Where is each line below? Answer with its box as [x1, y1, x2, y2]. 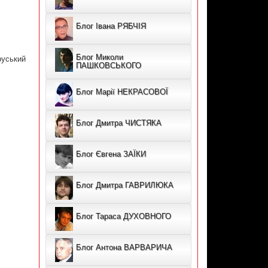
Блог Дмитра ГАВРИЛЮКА [75, 181, 173, 190]
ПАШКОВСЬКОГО [75, 61, 141, 71]
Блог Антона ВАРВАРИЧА [75, 243, 172, 252]
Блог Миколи [75, 53, 123, 62]
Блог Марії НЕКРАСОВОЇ [75, 87, 168, 97]
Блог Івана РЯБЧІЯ [75, 22, 146, 31]
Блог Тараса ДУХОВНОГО [75, 212, 171, 221]
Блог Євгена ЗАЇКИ [75, 150, 146, 159]
